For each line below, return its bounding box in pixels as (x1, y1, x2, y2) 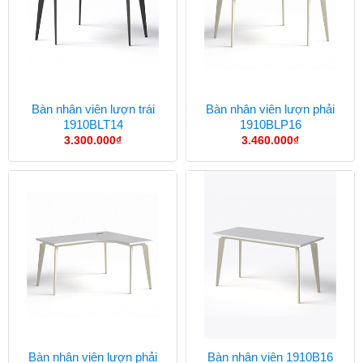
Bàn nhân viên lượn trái (31, 101, 155, 116)
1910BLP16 (239, 117, 301, 131)
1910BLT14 (62, 117, 123, 131)
